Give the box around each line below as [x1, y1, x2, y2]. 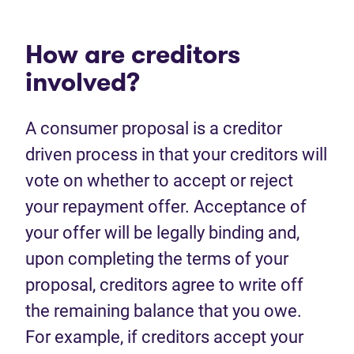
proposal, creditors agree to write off [25, 275, 303, 295]
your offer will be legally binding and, [25, 223, 299, 243]
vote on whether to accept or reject [25, 171, 293, 190]
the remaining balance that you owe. [25, 301, 306, 321]
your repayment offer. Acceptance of [25, 197, 307, 217]
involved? [25, 64, 140, 100]
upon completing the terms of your [25, 249, 288, 269]
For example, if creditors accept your [25, 327, 303, 347]
